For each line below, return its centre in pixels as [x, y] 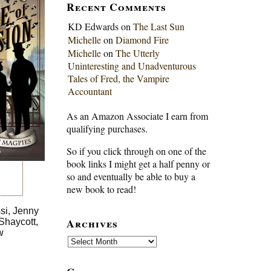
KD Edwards [93, 27]
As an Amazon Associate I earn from [137, 116]
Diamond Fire [142, 40]
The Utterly [137, 53]
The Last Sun [158, 27]
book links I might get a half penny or [138, 164]
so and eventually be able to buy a [131, 177]
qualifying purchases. [107, 129]
